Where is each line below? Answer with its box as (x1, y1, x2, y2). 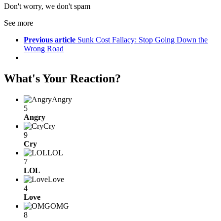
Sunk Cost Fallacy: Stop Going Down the (77, 36, 208, 44)
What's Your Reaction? (4, 72, 121, 85)
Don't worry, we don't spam (4, 2, 90, 11)
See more (4, 19, 33, 28)
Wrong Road (24, 44, 64, 53)
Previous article (24, 36, 75, 44)
